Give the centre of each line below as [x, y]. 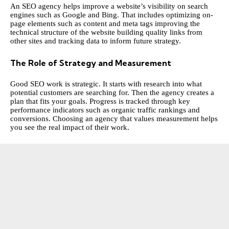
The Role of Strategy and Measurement [91, 63]
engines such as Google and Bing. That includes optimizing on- [112, 15]
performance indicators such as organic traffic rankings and [105, 110]
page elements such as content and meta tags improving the [105, 24]
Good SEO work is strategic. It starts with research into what [106, 84]
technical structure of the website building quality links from [106, 32]
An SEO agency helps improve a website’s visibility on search [109, 6]
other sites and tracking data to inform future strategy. [96, 41]
